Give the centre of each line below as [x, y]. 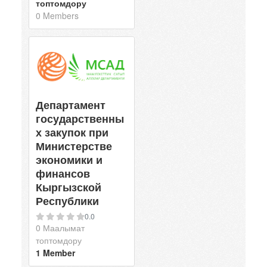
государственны [80, 118]
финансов [63, 173]
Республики [67, 201]
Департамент [71, 105]
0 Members [57, 15]
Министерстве [74, 146]
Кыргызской [69, 187]
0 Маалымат [60, 227]
